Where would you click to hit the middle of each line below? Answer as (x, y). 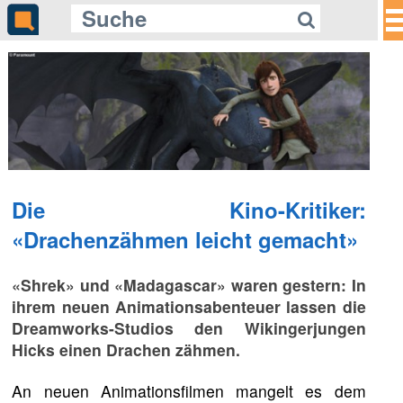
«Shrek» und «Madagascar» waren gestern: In (189, 284)
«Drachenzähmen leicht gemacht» (185, 239)
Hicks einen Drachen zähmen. (126, 349)
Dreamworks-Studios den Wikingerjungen (189, 327)
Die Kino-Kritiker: (189, 209)
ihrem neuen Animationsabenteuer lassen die (189, 306)
